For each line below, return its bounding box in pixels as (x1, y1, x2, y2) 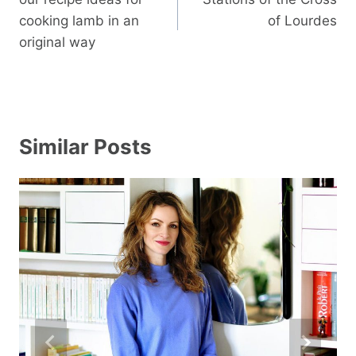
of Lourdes (268, 12, 337, 29)
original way (19, 33, 95, 50)
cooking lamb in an (19, 12, 139, 29)
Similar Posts (19, 133, 152, 159)
